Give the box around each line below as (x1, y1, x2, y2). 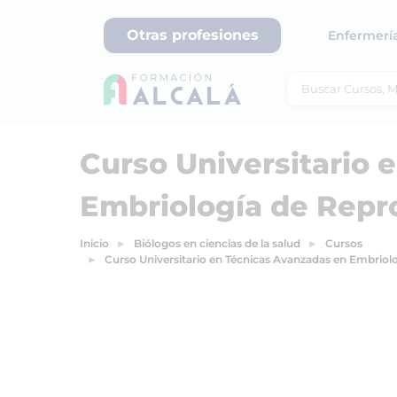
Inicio (80, 237, 109, 250)
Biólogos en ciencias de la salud (134, 237, 300, 250)
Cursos (325, 237, 362, 250)
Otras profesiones (126, 27, 259, 43)
